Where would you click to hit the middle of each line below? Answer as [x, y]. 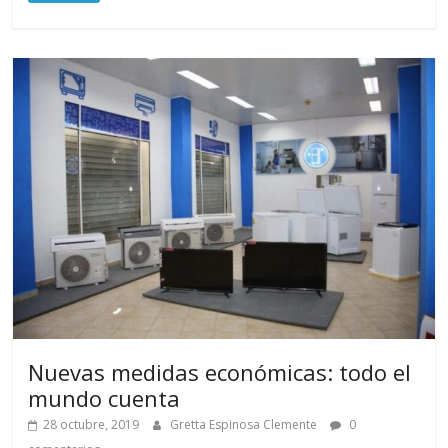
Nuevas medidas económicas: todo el [220, 371]
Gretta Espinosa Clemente [245, 424]
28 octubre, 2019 [91, 424]
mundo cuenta [104, 397]
